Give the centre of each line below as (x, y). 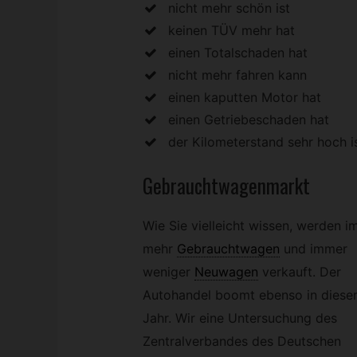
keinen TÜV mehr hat (231, 30)
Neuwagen (226, 272)
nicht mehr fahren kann (237, 75)
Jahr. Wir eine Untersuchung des (239, 318)
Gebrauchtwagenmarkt (226, 186)
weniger (166, 272)
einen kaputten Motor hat (244, 97)
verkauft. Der (301, 272)
